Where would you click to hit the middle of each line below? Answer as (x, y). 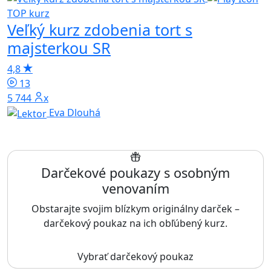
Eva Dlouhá (75, 113)
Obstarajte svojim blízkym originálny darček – (135, 208)
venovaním (135, 188)
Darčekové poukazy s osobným (135, 172)
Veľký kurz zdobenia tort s (100, 30)
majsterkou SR (59, 48)
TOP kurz (28, 14)
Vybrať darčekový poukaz (135, 256)
